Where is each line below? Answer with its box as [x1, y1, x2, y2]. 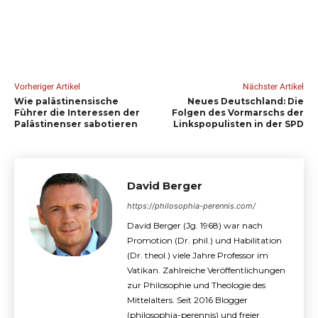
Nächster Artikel [242, 82, 304, 92]
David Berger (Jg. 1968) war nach [127, 220, 263, 231]
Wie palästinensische [14, 96, 119, 106]
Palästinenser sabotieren [14, 119, 138, 129]
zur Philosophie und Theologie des [127, 280, 265, 290]
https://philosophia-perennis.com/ [127, 201, 256, 211]
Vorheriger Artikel [14, 82, 80, 92]
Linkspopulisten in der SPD [172, 119, 304, 129]
